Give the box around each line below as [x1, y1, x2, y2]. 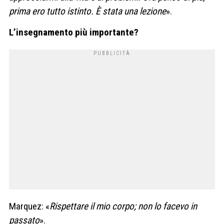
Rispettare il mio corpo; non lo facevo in [49, 200, 197, 212]
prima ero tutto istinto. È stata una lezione [9, 5, 166, 17]
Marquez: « [9, 200, 49, 212]
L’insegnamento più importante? [9, 26, 138, 38]
